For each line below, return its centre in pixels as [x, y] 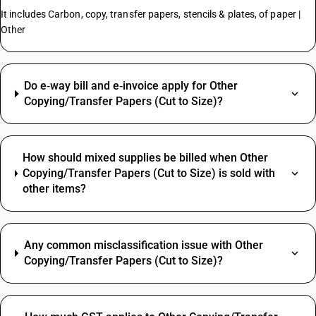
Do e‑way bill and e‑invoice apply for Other [131, 86]
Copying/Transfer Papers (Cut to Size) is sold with [149, 173]
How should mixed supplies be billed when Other [146, 158]
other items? [55, 189]
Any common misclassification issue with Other [143, 245]
